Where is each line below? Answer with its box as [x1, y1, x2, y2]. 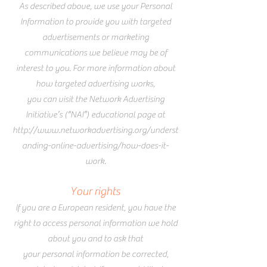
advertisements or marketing [42, 32, 149, 43]
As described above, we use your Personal [18, 1, 172, 12]
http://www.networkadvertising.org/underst [13, 125, 178, 136]
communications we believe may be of [24, 48, 167, 58]
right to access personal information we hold [13, 218, 178, 229]
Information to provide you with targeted [20, 17, 171, 27]
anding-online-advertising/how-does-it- [22, 141, 169, 151]
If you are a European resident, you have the [15, 203, 176, 213]
